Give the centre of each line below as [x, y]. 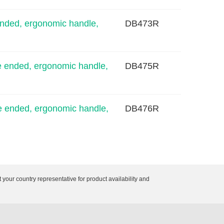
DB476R [142, 108]
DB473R [142, 23]
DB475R [142, 66]
